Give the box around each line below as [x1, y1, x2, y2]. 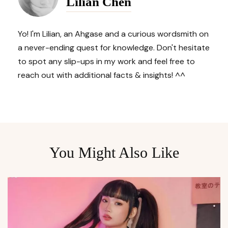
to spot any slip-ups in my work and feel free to [18, 56, 195, 67]
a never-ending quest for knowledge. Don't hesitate [18, 42, 210, 53]
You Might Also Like [49, 144, 179, 161]
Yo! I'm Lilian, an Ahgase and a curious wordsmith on [18, 28, 209, 40]
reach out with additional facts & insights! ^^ [18, 70, 185, 81]
